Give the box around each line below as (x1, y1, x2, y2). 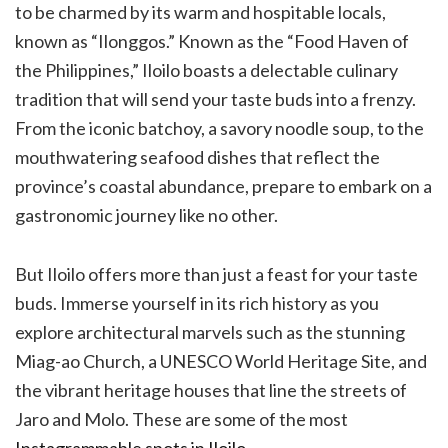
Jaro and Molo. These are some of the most (15, 407, 348, 430)
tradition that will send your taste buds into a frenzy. (15, 87, 416, 110)
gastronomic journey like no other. (15, 203, 278, 226)
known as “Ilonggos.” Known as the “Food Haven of (15, 29, 409, 52)
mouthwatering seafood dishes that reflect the (15, 145, 380, 168)
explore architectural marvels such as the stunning (15, 320, 405, 343)
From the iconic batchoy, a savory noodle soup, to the (15, 116, 424, 139)
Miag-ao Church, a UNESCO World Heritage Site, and (15, 349, 427, 372)
